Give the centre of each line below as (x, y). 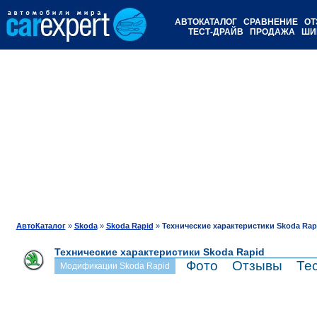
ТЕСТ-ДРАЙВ (216, 32)
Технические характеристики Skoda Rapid (159, 252)
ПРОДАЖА (272, 32)
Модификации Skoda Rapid (115, 266)
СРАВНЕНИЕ (271, 22)
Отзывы (257, 266)
